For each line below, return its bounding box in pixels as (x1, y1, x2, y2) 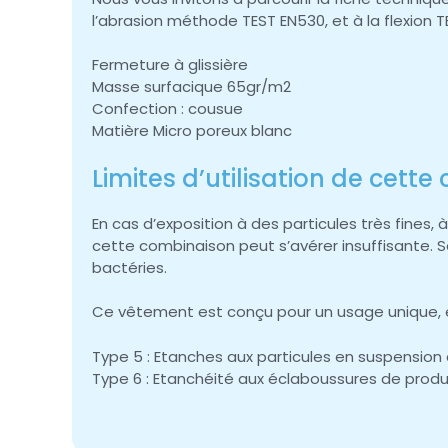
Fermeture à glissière (92, 54, 248, 76)
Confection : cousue (92, 98, 243, 120)
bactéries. (92, 256, 167, 278)
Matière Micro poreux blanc (92, 120, 292, 142)
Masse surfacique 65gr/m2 (92, 76, 291, 98)
